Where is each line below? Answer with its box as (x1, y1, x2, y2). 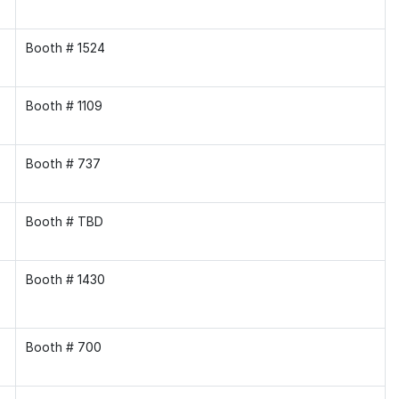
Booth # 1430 (25, 271, 105, 287)
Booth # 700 (25, 338, 102, 354)
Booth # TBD (25, 213, 103, 229)
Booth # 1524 (25, 39, 105, 55)
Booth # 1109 (25, 97, 102, 113)
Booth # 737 (25, 155, 101, 171)
